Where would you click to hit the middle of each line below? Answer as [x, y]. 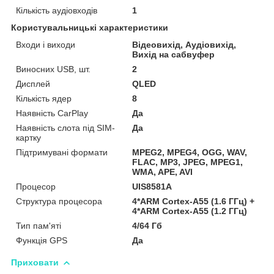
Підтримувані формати [62, 152]
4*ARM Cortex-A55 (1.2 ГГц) [190, 211]
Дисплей [33, 83]
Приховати [35, 262]
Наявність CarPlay [52, 113]
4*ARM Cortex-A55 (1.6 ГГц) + [194, 201]
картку [28, 137]
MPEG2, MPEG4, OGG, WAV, [190, 152]
